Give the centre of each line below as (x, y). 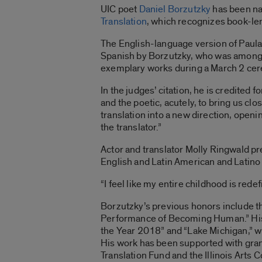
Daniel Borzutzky (175, 9)
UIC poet (120, 9)
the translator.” (131, 127)
